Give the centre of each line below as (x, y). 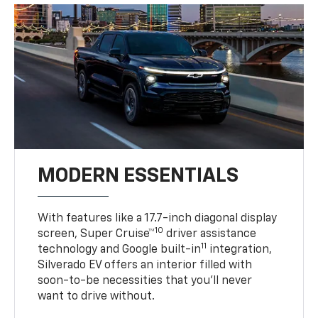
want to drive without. (97, 296)
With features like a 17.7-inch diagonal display (158, 218)
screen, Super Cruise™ (97, 234)
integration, (240, 250)
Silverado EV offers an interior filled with (145, 265)
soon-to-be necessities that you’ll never (145, 281)
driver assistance (210, 234)
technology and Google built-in (120, 250)
